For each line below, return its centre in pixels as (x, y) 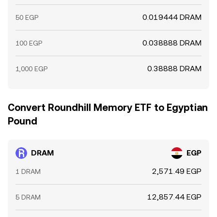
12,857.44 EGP (174, 197)
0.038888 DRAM (172, 43)
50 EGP (27, 17)
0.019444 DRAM (172, 17)
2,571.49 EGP (177, 171)
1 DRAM (28, 171)
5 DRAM (28, 197)
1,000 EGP (31, 69)
